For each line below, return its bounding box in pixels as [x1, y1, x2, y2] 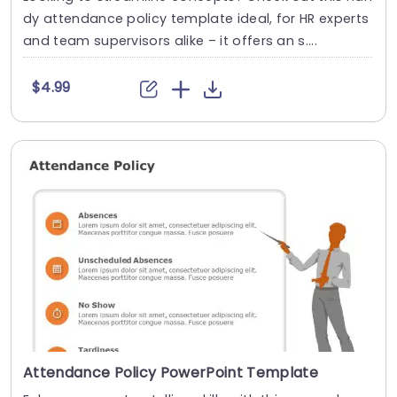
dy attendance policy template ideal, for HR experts [23, 10, 370, 28]
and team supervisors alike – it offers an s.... [23, 32, 318, 51]
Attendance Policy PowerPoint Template [23, 362, 318, 383]
